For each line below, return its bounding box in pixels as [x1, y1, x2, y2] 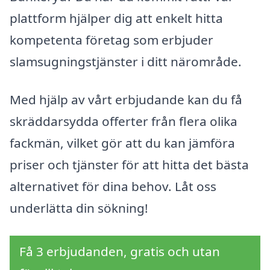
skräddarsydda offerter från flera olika [10, 113, 237, 130]
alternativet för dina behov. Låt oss [10, 178, 216, 195]
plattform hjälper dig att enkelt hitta [10, 9, 223, 27]
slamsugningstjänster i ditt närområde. [10, 52, 242, 70]
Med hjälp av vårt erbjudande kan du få [10, 91, 242, 108]
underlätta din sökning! [10, 199, 148, 217]
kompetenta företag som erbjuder [10, 31, 213, 48]
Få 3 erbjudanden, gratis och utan [19, 243, 220, 260]
